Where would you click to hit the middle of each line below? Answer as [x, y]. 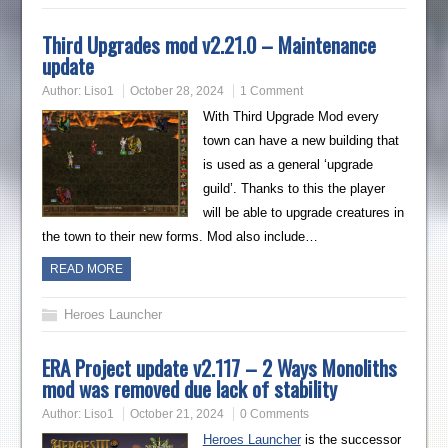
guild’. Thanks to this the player [293, 189]
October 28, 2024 [177, 91]
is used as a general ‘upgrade [287, 165]
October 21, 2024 [177, 414]
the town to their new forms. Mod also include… [180, 237]
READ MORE [87, 269]
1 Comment [272, 91]
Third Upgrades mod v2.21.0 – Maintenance [209, 45]
